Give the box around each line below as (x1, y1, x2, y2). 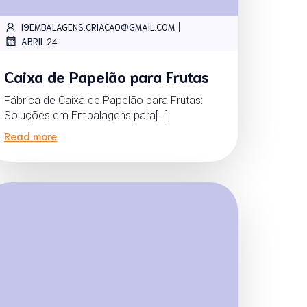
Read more (3, 128, 57, 143)
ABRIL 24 (21, 35, 58, 47)
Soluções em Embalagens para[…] (3, 109, 168, 123)
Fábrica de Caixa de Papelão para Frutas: (3, 94, 203, 108)
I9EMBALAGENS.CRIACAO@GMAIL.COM (21, 21, 175, 33)
